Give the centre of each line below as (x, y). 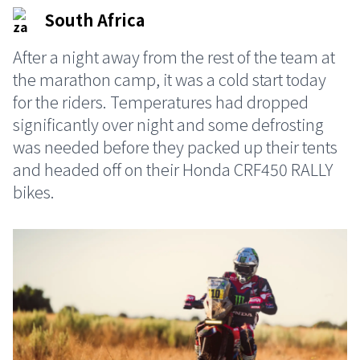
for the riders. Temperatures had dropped (161, 102)
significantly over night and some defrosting (168, 124)
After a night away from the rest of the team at (174, 57)
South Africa (95, 20)
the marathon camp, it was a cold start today (170, 79)
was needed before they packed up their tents (175, 147)
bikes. (34, 192)
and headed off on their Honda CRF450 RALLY (173, 169)
